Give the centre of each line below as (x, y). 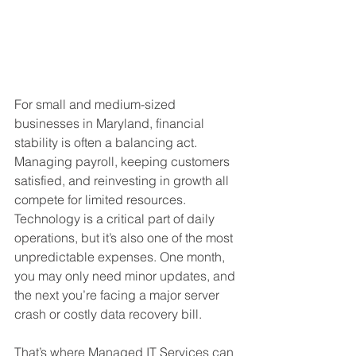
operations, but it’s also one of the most (125, 238)
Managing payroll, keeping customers (124, 162)
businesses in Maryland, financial (111, 124)
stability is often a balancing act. (107, 143)
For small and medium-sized (97, 104)
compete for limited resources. (102, 200)
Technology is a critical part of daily (116, 219)
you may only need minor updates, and (126, 276)
